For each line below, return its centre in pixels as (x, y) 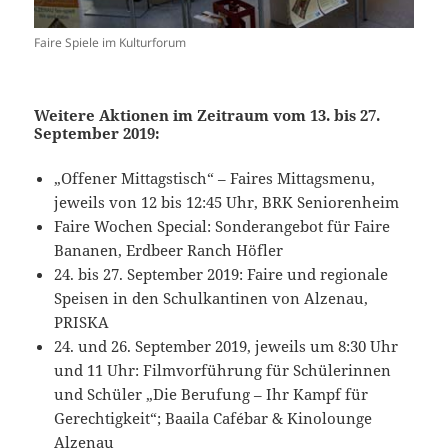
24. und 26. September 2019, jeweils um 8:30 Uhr (226, 345)
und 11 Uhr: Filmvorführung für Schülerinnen (223, 369)
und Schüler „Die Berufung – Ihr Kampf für (211, 393)
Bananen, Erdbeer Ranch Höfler (169, 249)
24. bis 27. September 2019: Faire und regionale (221, 273)
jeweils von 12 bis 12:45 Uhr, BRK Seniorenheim (227, 201)
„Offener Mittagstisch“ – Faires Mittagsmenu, (215, 177)
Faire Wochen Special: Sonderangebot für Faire (222, 225)
